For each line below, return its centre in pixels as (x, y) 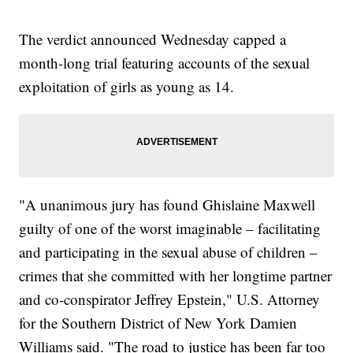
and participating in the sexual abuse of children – (169, 251)
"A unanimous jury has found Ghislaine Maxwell (167, 204)
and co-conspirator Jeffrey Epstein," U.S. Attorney (170, 299)
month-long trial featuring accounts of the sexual (165, 62)
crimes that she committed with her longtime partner (176, 275)
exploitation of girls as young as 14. (127, 86)
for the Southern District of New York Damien (158, 322)
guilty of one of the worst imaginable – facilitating (170, 228)
